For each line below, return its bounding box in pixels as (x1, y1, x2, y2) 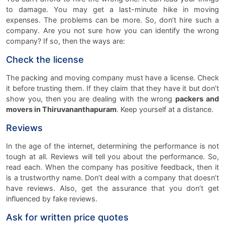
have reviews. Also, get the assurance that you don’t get (6, 183, 219, 192)
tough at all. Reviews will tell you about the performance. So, (6, 152, 219, 161)
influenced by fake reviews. (6, 194, 97, 203)
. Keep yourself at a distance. (117, 104, 213, 114)
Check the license (6, 54, 84, 65)
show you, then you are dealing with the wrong (6, 94, 176, 103)
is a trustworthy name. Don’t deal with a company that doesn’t (6, 173, 219, 182)
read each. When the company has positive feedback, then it (6, 162, 219, 171)
